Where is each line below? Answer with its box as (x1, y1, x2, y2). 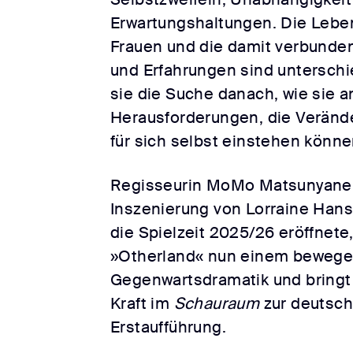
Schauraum (173, 293, 264, 314)
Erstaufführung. (110, 317, 226, 338)
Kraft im (110, 293, 174, 314)
